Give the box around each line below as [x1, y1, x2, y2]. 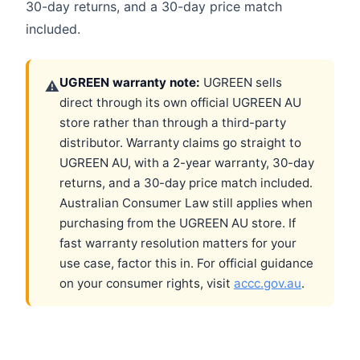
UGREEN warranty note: [59, 75, 200, 91]
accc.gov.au [234, 276, 301, 292]
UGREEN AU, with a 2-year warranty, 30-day [59, 155, 314, 171]
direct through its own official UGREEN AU [59, 95, 301, 111]
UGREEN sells [200, 75, 282, 91]
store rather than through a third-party [59, 115, 286, 131]
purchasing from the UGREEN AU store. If [59, 215, 296, 231]
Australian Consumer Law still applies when [59, 195, 313, 211]
